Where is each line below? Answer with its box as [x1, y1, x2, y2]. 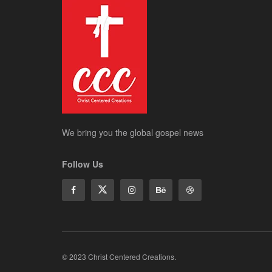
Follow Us [62, 157, 103, 170]
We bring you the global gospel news [62, 126, 203, 138]
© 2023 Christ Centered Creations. [62, 251, 176, 262]
